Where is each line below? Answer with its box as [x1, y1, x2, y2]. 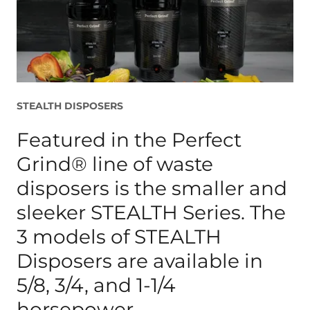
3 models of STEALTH [17, 225, 221, 249]
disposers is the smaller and [17, 176, 287, 201]
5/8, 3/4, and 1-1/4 [17, 273, 176, 298]
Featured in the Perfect [17, 128, 241, 152]
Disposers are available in [17, 249, 263, 273]
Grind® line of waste [17, 152, 213, 176]
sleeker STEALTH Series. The [17, 201, 286, 225]
